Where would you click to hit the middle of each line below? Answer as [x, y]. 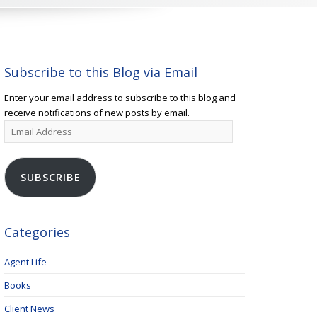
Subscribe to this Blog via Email [101, 72]
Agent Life [25, 262]
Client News [29, 309]
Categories [37, 232]
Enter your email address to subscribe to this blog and [120, 98]
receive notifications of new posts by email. [97, 113]
